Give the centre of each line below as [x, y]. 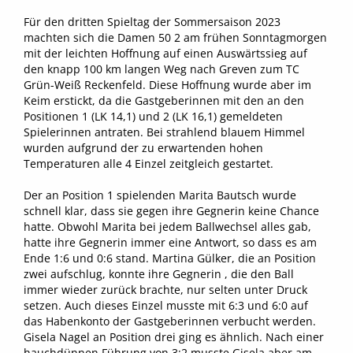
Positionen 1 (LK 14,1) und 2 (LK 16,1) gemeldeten [153, 117]
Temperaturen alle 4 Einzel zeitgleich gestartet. [149, 164]
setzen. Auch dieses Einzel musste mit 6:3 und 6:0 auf [166, 306]
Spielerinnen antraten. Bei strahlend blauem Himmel [164, 132]
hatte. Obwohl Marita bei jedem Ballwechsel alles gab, [167, 227]
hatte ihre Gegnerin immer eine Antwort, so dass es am [170, 243]
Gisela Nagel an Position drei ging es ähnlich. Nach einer [174, 337]
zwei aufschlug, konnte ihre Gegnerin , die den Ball [159, 274]
